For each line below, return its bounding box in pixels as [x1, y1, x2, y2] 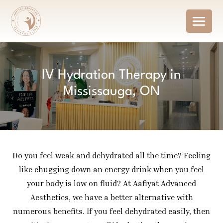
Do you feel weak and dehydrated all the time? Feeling [12, 150, 211, 160]
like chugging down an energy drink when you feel [19, 164, 204, 174]
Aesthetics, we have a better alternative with [30, 192, 193, 202]
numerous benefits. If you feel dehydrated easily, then [13, 206, 210, 216]
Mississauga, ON [63, 85, 160, 98]
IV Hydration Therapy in [42, 69, 181, 82]
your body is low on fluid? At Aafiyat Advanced [27, 178, 196, 188]
